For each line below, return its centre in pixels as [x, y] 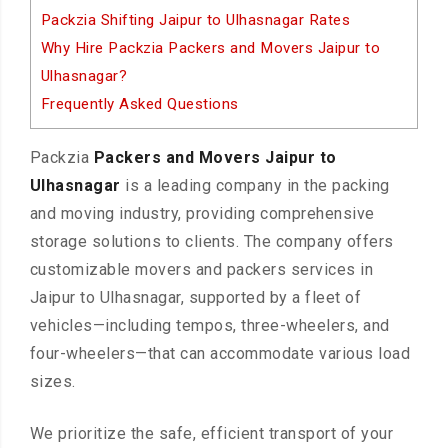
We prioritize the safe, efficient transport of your [211, 434]
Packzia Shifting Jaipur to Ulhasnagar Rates [195, 20]
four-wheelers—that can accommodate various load [220, 354]
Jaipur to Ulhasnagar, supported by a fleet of [195, 298]
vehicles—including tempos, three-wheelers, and [209, 326]
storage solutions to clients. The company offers [211, 242]
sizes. [52, 382]
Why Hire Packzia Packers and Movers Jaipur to [210, 48]
